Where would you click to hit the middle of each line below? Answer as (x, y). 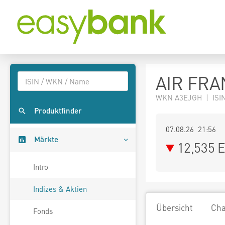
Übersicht (175, 207)
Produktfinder (58, 111)
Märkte (46, 139)
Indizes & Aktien (60, 189)
